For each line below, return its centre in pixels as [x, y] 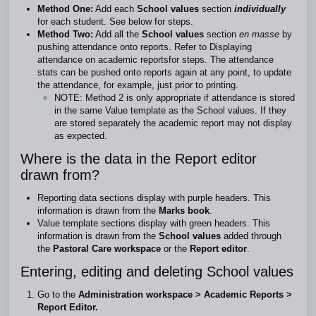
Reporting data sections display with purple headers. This [154, 198]
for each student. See [83, 22]
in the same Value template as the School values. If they [170, 110]
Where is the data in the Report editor [139, 159]
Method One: [65, 9]
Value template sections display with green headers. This [154, 223]
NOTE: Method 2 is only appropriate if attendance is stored [175, 98]
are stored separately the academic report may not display [173, 123]
